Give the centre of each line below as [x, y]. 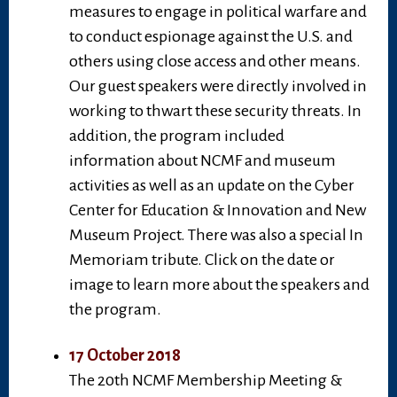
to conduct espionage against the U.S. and [211, 37]
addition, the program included [177, 136]
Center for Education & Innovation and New [218, 210]
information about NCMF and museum [202, 161]
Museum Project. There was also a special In [216, 235]
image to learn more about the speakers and [219, 285]
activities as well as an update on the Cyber [212, 186]
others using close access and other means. [215, 62]
